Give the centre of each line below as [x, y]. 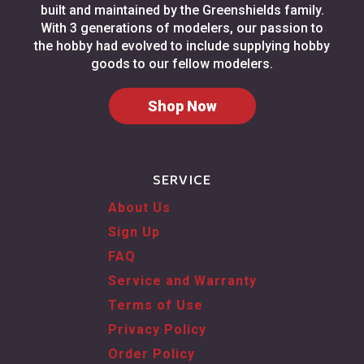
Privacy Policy [157, 330]
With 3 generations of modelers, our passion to [182, 28]
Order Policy [151, 354]
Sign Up [134, 232]
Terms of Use [155, 305]
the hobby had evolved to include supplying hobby [182, 46]
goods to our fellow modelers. [182, 64]
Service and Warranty [182, 281]
